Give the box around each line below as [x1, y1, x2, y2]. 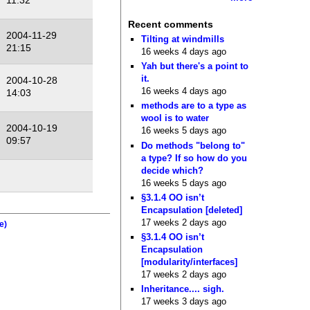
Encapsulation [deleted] [141, 204, 243, 215]
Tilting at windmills [141, 33, 225, 44]
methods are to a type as [141, 100, 247, 111]
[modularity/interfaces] [141, 257, 238, 268]
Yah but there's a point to [141, 61, 249, 72]
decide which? [141, 165, 204, 176]
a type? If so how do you [141, 152, 248, 163]
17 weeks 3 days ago [141, 296, 227, 307]
